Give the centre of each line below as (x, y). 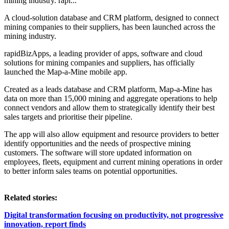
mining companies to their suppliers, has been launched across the (110, 27)
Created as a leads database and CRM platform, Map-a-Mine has (108, 89)
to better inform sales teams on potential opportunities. (91, 171)
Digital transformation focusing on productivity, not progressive (114, 215)
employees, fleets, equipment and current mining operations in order (113, 162)
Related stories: (31, 197)
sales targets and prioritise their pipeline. (68, 117)
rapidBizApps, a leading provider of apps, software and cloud (103, 53)
